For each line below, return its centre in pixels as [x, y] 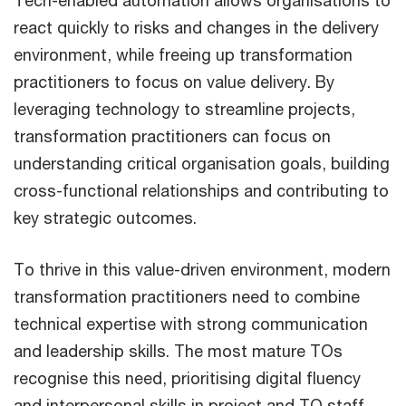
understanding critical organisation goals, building [202, 164]
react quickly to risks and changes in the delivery [196, 28]
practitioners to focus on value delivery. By [174, 82]
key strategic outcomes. [107, 218]
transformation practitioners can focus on [172, 136]
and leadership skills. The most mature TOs [178, 351]
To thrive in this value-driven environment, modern [202, 270]
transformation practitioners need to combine [187, 297]
